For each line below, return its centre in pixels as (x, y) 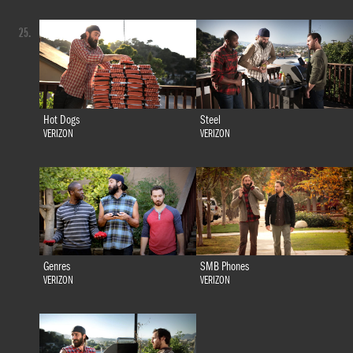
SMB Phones (224, 266)
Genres (56, 266)
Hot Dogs (61, 119)
